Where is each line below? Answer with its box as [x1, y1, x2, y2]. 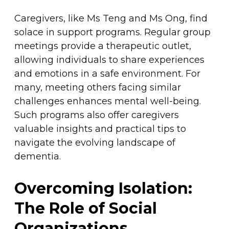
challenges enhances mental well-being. [14, 95, 201, 107]
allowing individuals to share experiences [14, 54, 204, 65]
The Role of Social [14, 198, 157, 218]
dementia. [14, 150, 61, 162]
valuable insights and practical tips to [14, 123, 186, 134]
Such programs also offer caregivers [14, 109, 179, 121]
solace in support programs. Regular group [14, 26, 211, 38]
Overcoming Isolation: [14, 178, 192, 198]
